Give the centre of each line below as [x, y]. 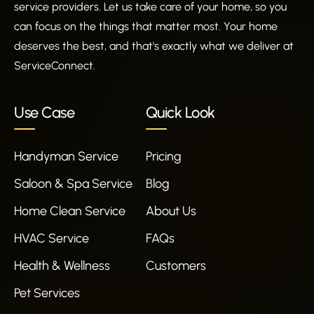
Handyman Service [66, 156]
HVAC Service [52, 238]
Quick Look [180, 112]
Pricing [163, 156]
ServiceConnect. [55, 65]
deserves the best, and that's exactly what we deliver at [154, 46]
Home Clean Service [70, 211]
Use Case [44, 112]
